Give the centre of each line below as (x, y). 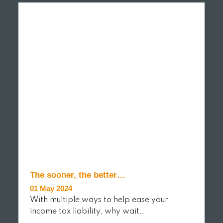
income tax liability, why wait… (87, 211)
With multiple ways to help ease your (99, 200)
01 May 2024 (51, 188)
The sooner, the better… (78, 175)
